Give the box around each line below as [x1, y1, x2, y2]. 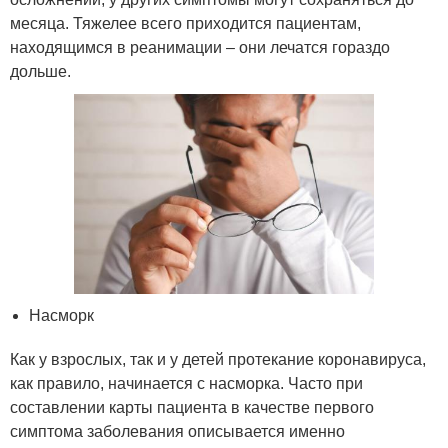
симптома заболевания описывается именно [10, 423, 345, 441]
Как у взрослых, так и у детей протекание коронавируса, [10, 351, 426, 369]
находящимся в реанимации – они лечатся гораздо [10, 39, 390, 56]
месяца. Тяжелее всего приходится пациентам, [10, 15, 361, 32]
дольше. [10, 63, 71, 80]
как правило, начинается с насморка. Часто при [10, 375, 363, 393]
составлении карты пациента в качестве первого [10, 399, 374, 417]
